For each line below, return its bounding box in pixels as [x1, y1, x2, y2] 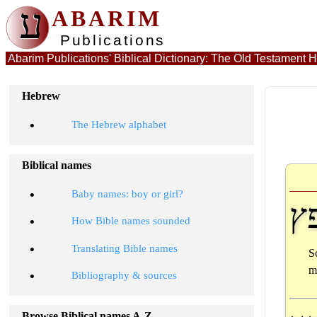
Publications [60, 32, 166, 49]
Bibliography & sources [71, 269, 177, 281]
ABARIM [52, 6, 162, 31]
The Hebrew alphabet [71, 118, 166, 130]
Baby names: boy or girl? [71, 188, 183, 200]
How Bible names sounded [71, 215, 190, 227]
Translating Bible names [71, 242, 178, 254]
